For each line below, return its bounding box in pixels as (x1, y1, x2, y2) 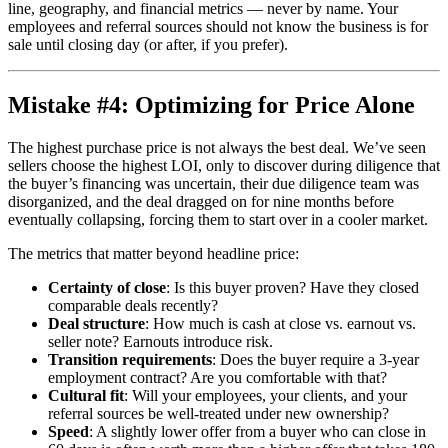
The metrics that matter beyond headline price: (8, 245, 299, 263)
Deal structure (48, 315, 145, 333)
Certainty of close (48, 279, 166, 297)
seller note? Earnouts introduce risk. (48, 333, 273, 351)
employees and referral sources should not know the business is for (8, 18, 428, 36)
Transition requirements (48, 351, 212, 369)
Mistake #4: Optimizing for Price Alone (8, 92, 415, 119)
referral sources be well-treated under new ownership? (48, 405, 389, 423)
